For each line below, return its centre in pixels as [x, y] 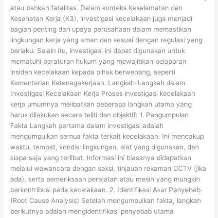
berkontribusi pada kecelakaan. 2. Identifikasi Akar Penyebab [106, 190]
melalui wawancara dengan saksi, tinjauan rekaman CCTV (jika [109, 169]
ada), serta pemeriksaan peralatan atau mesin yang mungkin [105, 179]
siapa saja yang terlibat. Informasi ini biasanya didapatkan [101, 158]
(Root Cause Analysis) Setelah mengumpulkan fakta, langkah [106, 201]
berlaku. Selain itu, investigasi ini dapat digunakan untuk [98, 51]
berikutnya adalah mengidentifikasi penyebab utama [92, 211]
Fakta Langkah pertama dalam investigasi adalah [87, 126]
